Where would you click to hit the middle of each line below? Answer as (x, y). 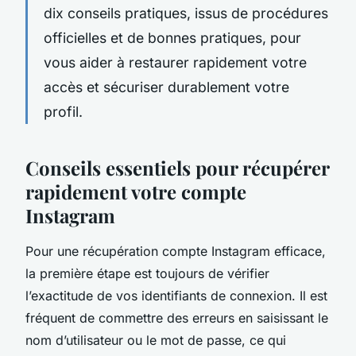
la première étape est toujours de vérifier (147, 273)
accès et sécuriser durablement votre (166, 87)
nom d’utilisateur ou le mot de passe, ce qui (156, 340)
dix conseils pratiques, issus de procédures (186, 13)
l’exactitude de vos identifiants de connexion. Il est (176, 295)
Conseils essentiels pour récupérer (177, 167)
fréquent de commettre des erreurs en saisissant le (177, 317)
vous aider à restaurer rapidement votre (175, 62)
